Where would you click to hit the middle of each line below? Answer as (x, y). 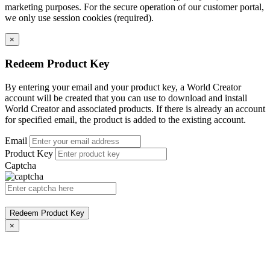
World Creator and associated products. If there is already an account (135, 108)
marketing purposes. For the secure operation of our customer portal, (134, 7)
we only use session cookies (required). (79, 18)
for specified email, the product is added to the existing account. (125, 119)
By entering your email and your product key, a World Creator (123, 87)
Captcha (20, 165)
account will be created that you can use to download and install (126, 98)
